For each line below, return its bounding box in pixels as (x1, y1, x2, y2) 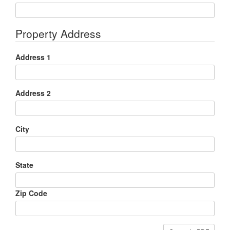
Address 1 (15, 51, 51, 62)
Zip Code (15, 187, 47, 198)
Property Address (15, 25, 101, 41)
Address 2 (15, 87, 51, 98)
